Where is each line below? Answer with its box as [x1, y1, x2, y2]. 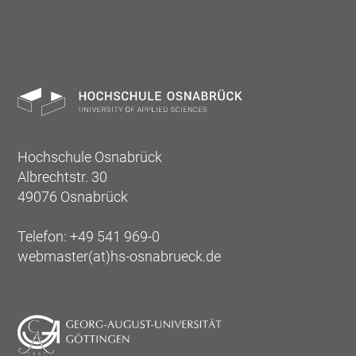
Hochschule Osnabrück [17, 149, 163, 166]
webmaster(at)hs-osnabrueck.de [17, 248, 222, 265]
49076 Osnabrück [17, 188, 129, 206]
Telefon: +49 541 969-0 [17, 228, 161, 246]
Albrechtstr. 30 [17, 168, 108, 186]
